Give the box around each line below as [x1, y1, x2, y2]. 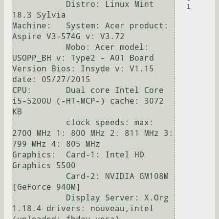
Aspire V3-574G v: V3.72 [12, 32, 125, 42]
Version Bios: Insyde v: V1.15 [12, 64, 154, 74]
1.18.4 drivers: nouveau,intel [12, 204, 154, 214]
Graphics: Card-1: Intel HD [12, 150, 144, 160]
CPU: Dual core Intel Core [12, 86, 164, 95]
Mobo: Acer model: [12, 43, 66, 52]
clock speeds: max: [12, 118, 66, 128]
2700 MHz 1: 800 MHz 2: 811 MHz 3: [12, 129, 174, 138]
